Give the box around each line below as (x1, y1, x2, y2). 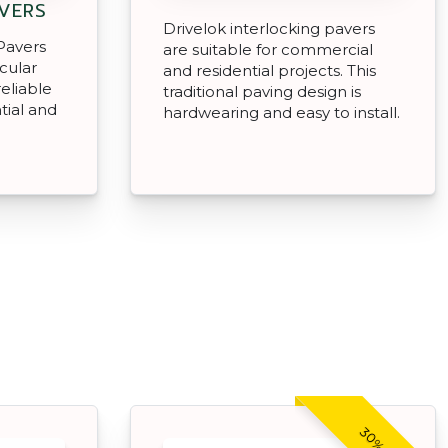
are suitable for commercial (163, 39, 373, 59)
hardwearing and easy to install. (163, 102, 400, 122)
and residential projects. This (163, 60, 376, 80)
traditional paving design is (163, 81, 361, 101)
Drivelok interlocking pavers (163, 18, 375, 38)
